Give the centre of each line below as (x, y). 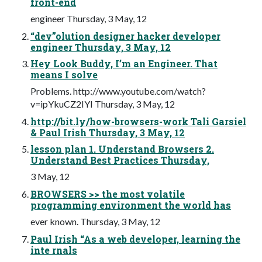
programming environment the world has (131, 205)
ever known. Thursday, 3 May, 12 (95, 222)
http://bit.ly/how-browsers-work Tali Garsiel (138, 122)
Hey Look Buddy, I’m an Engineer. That (124, 64)
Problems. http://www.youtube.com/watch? (118, 91)
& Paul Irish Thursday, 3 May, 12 (108, 133)
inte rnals (54, 250)
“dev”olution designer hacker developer (125, 36)
